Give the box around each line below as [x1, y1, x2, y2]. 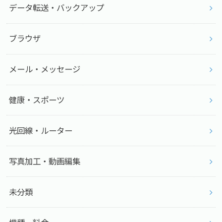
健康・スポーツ [9, 96, 65, 105]
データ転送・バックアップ [9, 3, 105, 13]
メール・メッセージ [9, 65, 81, 74]
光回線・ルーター [9, 126, 73, 135]
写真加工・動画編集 [9, 157, 81, 166]
